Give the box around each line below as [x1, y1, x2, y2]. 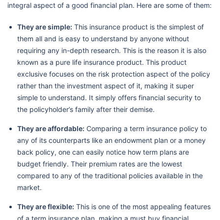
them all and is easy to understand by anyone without [17, 34, 189, 43]
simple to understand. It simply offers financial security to [17, 93, 201, 102]
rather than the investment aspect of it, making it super [17, 81, 194, 90]
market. [17, 183, 42, 192]
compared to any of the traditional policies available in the [17, 171, 203, 180]
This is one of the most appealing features [74, 202, 211, 211]
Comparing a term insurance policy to [84, 124, 207, 133]
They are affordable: [17, 124, 84, 133]
